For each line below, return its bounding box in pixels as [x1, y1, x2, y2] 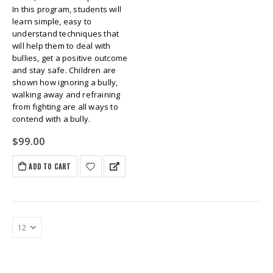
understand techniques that [12, 28, 119, 40]
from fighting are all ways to [12, 101, 118, 113]
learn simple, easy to [12, 16, 92, 27]
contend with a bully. [12, 113, 91, 125]
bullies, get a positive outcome [12, 52, 128, 64]
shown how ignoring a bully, [12, 77, 118, 88]
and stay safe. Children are [12, 65, 116, 76]
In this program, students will [12, 4, 121, 15]
